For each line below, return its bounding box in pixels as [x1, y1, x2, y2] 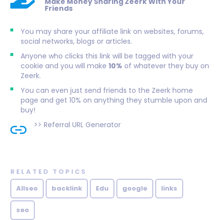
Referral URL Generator [44, 119, 121, 130]
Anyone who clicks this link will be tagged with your [21, 51, 193, 61]
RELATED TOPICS [10, 166, 87, 176]
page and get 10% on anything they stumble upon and [21, 95, 207, 105]
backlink [52, 183, 82, 193]
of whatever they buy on [122, 60, 209, 71]
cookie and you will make [21, 60, 109, 71]
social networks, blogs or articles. [21, 36, 132, 46]
